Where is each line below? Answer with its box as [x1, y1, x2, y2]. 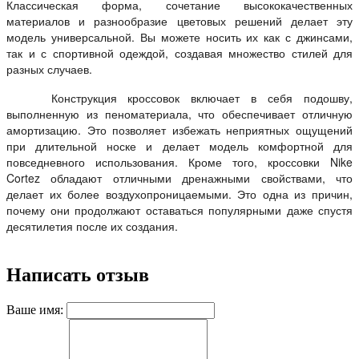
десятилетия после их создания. [6, 217, 178, 234]
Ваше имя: [6, 302, 63, 317]
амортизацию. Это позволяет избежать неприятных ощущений [6, 121, 353, 138]
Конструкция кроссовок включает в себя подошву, [50, 89, 353, 106]
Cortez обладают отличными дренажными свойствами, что [6, 169, 353, 186]
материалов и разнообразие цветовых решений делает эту [6, 12, 353, 29]
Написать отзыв [6, 264, 149, 285]
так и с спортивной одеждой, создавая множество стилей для [6, 44, 353, 61]
